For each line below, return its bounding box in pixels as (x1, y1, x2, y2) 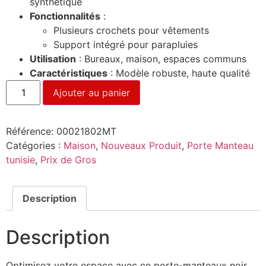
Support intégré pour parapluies (53, 38, 198, 50)
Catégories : (6, 139, 64, 151)
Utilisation (30, 52, 76, 65)
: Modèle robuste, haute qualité (107, 66, 250, 79)
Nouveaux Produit (101, 139, 182, 151)
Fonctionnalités (30, 9, 100, 22)
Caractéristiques (30, 66, 107, 79)
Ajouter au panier (53, 86, 131, 99)
